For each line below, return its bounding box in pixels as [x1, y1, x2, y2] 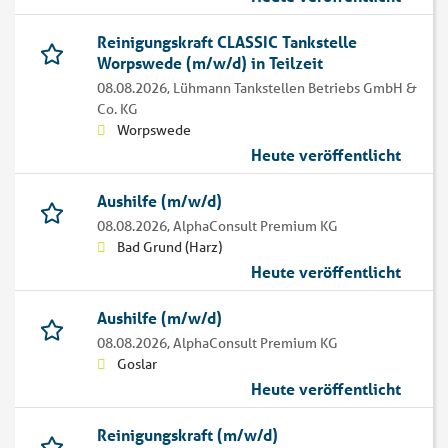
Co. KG [97, 100, 138, 119]
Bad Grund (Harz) [117, 238, 222, 257]
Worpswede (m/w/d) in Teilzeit [97, 52, 323, 74]
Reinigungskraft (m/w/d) [97, 424, 278, 446]
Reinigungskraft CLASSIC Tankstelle [97, 31, 357, 53]
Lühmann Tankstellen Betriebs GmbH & [173, 79, 417, 98]
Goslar [117, 355, 157, 374]
